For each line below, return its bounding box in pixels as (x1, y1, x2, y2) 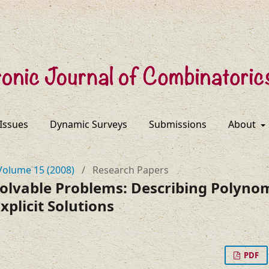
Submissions (148, 118, 207, 131)
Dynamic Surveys (49, 118, 127, 131)
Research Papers (92, 163, 169, 177)
